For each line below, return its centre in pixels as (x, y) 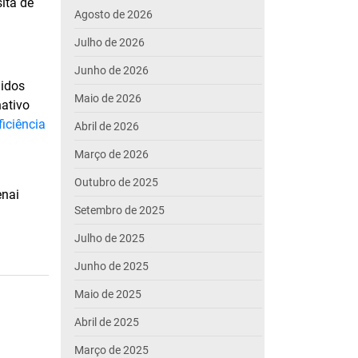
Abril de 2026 (107, 126)
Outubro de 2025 (116, 182)
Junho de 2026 (111, 70)
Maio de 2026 (108, 98)
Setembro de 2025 (119, 210)
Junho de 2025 (111, 266)
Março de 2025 (111, 350)
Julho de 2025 (109, 238)
